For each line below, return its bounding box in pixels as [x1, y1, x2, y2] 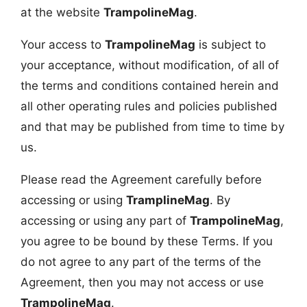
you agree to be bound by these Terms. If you [21, 234, 273, 248]
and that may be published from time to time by [21, 119, 284, 134]
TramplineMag [126, 193, 210, 207]
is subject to [195, 37, 266, 51]
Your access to [21, 37, 105, 51]
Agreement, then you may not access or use [21, 275, 264, 289]
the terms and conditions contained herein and [21, 78, 279, 93]
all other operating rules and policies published [21, 99, 278, 113]
